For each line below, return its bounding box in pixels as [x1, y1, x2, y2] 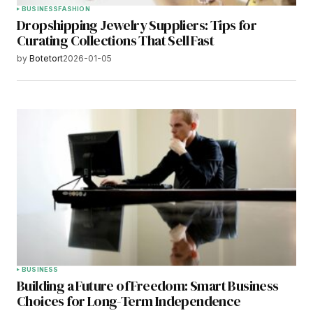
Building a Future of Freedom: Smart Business [17, 275, 279, 296]
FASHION [58, 5, 90, 13]
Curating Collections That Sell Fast [17, 31, 214, 51]
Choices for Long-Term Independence [17, 291, 241, 311]
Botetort [29, 53, 63, 64]
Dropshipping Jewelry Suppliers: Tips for [17, 15, 256, 36]
